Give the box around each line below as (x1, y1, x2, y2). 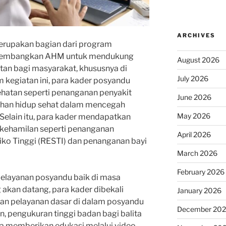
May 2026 (177, 111, 210, 121)
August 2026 (177, 55, 219, 65)
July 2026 (177, 74, 208, 83)
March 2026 (177, 149, 217, 158)
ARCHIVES (177, 32, 215, 39)
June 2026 (177, 93, 211, 102)
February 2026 (177, 167, 224, 177)
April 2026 (177, 130, 211, 139)
